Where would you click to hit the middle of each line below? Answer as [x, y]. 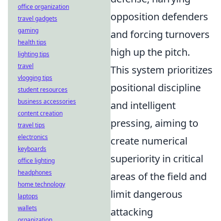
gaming [28, 30]
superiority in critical [157, 159]
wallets [27, 208]
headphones [35, 172]
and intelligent [143, 105]
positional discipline [156, 88]
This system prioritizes [162, 70]
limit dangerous [147, 194]
